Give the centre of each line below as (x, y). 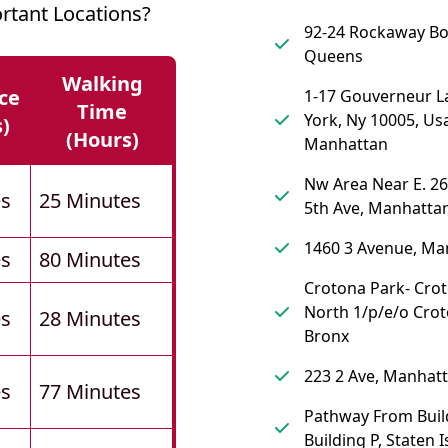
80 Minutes (90, 260)
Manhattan (346, 144)
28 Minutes (90, 319)
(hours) (102, 140)
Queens (333, 56)
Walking (102, 84)
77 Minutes (90, 392)
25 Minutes (90, 201)
